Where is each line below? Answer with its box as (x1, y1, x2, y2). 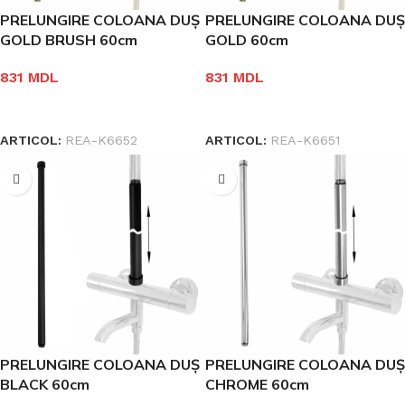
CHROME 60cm (205, 375, 309, 394)
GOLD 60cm (205, 31, 288, 49)
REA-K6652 (65, 133, 137, 148)
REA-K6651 (270, 133, 340, 148)
